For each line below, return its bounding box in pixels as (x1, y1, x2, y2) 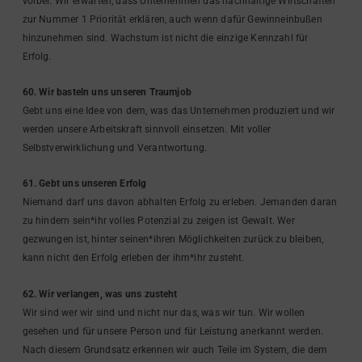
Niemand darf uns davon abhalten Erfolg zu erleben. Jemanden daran (22, 196, 338, 208)
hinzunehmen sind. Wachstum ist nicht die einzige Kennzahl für (22, 32, 309, 44)
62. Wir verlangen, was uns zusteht (22, 288, 178, 300)
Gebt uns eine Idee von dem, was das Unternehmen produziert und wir (22, 104, 335, 116)
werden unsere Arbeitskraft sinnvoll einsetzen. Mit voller (22, 123, 271, 135)
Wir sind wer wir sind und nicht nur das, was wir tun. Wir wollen (22, 306, 305, 318)
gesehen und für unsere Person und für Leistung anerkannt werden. (22, 325, 324, 337)
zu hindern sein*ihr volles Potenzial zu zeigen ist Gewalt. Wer (22, 215, 295, 227)
